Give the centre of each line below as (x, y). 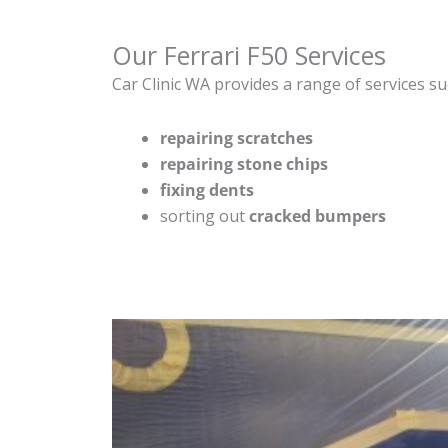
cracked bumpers (317, 215)
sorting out (204, 215)
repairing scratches (236, 137)
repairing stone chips (244, 163)
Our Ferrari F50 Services (249, 54)
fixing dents (207, 189)
